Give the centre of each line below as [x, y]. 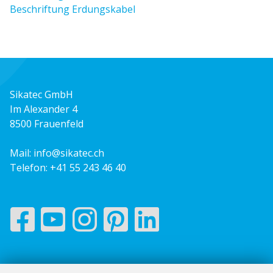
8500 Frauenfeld [47, 123]
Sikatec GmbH [41, 94]
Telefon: [30, 167]
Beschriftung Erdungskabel [73, 9]
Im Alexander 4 [44, 109]
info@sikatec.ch [69, 153]
